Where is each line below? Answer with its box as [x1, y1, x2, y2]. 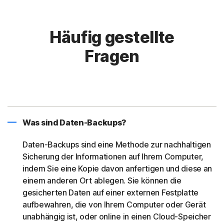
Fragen [84, 46, 140, 66]
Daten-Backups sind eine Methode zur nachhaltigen [22, 139, 211, 150]
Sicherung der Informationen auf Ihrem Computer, [22, 151, 203, 162]
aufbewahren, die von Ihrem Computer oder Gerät [22, 199, 206, 210]
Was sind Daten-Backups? [22, 117, 127, 128]
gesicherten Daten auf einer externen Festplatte [22, 187, 198, 198]
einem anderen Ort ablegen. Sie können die [22, 175, 181, 186]
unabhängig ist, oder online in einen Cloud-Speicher [22, 211, 211, 222]
